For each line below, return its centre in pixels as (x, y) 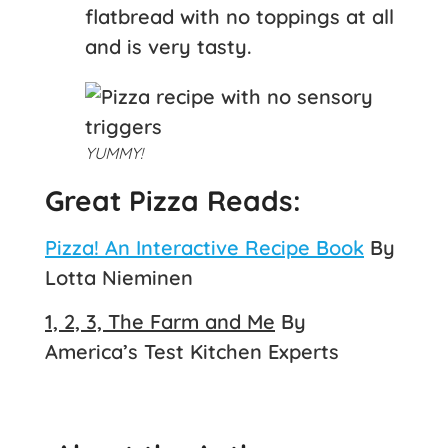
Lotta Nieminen (119, 277)
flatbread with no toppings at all (239, 16)
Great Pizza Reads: (173, 200)
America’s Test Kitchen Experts (192, 352)
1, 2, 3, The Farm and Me (160, 322)
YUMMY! (114, 152)
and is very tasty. (168, 46)
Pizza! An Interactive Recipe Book (204, 247)
